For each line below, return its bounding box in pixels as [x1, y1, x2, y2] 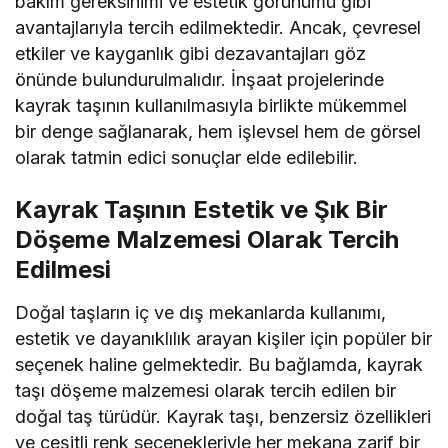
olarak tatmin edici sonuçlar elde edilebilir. [15, 147, 359, 169]
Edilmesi [15, 255, 111, 285]
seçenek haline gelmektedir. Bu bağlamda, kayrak [15, 354, 424, 376]
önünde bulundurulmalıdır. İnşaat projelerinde [15, 69, 385, 91]
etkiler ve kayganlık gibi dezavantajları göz [15, 43, 367, 65]
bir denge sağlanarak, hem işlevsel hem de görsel [15, 121, 422, 143]
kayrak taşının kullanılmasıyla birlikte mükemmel [15, 95, 408, 117]
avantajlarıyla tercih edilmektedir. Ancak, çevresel [15, 17, 422, 39]
